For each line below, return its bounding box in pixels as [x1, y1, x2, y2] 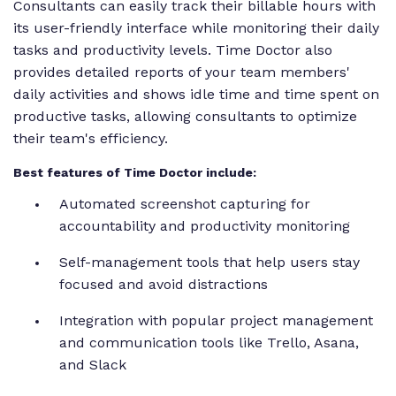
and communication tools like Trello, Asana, [59, 333, 359, 351]
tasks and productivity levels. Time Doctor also [13, 42, 332, 59]
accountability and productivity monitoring [59, 217, 350, 234]
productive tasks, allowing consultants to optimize [13, 108, 357, 126]
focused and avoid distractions [59, 275, 268, 293]
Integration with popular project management [59, 311, 373, 329]
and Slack [59, 355, 126, 373]
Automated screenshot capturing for [59, 194, 310, 212]
